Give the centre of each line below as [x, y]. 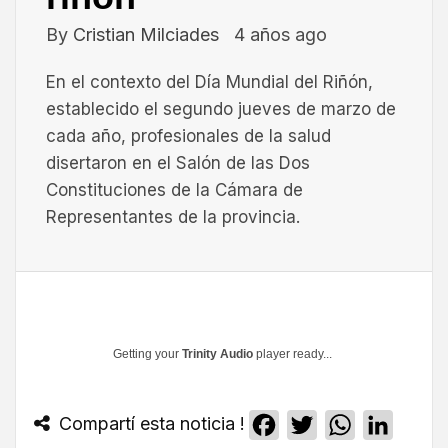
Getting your [147, 353]
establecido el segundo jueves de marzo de [221, 108]
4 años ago [280, 34]
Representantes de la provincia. [173, 216]
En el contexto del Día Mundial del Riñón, [209, 81]
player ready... [292, 353]
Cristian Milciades [148, 34]
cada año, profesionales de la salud [188, 135]
